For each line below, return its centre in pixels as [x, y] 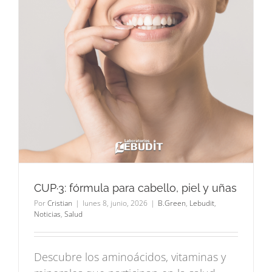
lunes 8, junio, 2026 [115, 203]
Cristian [60, 203]
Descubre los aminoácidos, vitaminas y [130, 257]
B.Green [172, 203]
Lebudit [202, 203]
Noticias [47, 214]
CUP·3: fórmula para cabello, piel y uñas [135, 188]
